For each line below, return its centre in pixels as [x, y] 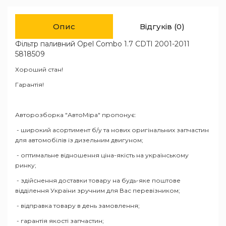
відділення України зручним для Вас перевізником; [98, 190]
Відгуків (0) [162, 26]
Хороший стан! [39, 69]
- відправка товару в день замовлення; [77, 206]
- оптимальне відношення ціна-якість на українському [102, 155]
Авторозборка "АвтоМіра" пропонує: [76, 115]
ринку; [26, 165]
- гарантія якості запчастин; [60, 221]
